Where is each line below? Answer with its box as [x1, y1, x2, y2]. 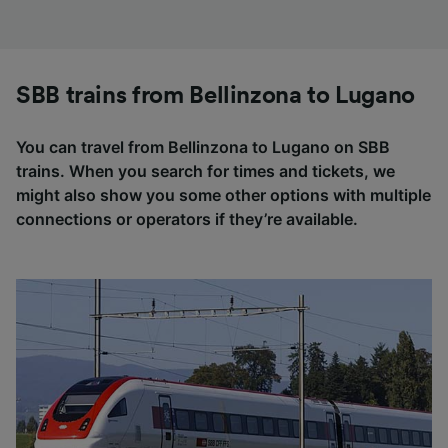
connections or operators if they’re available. [16, 208, 358, 229]
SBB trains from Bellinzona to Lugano [16, 83, 416, 108]
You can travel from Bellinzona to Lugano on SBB [16, 136, 390, 157]
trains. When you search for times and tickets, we [16, 160, 395, 181]
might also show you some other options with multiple [16, 184, 431, 205]
